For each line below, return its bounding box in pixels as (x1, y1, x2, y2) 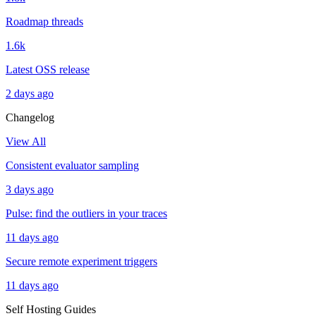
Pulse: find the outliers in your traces (6, 207, 167, 219)
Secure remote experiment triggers (6, 255, 157, 267)
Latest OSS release (6, 63, 90, 75)
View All (6, 135, 46, 147)
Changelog (6, 111, 54, 123)
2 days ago (6, 87, 54, 99)
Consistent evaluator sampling (6, 159, 139, 171)
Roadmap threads (6, 16, 83, 28)
